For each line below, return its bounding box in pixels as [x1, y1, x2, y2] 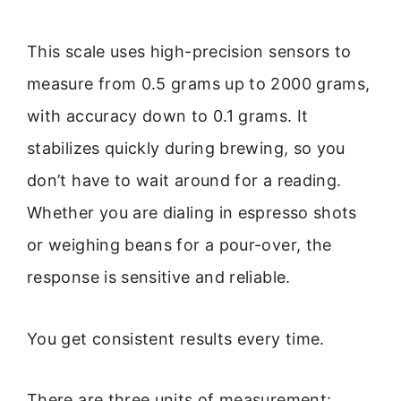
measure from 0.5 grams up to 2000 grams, [27, 74, 371, 94]
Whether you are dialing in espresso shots [27, 203, 357, 223]
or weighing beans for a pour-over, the [27, 235, 332, 255]
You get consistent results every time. [27, 328, 325, 348]
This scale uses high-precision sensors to [27, 42, 352, 62]
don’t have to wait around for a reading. [27, 171, 342, 191]
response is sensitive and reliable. [27, 268, 291, 287]
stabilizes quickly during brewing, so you [27, 139, 346, 158]
